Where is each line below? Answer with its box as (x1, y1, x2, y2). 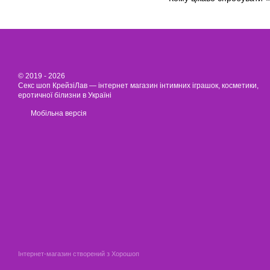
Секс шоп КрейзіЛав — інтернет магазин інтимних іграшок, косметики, (18, 81, 259, 90)
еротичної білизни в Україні (18, 91, 111, 99)
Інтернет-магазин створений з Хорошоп (18, 250, 139, 257)
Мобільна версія (29, 109, 87, 118)
